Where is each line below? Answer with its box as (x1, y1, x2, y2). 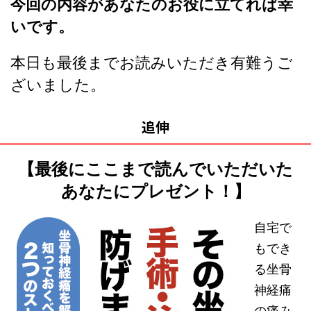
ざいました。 (10, 76, 106, 94)
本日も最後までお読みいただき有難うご (10, 53, 293, 72)
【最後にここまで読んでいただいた (18, 159, 293, 180)
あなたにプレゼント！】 (60, 181, 251, 202)
